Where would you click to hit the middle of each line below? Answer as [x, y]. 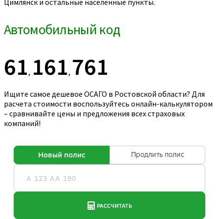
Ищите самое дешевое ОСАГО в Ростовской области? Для [104, 94]
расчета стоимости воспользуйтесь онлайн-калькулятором [108, 104]
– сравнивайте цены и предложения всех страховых [94, 114]
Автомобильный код [62, 30]
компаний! [22, 123]
